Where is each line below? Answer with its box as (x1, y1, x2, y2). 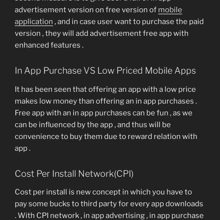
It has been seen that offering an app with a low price (15, 84, 196, 94)
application (15, 17, 53, 27)
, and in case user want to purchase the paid (53, 17, 204, 27)
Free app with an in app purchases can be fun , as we (15, 108, 192, 117)
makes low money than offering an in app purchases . (15, 96, 197, 106)
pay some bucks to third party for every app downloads (15, 199, 203, 209)
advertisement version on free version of (15, 5, 158, 15)
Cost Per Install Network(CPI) (15, 168, 134, 179)
